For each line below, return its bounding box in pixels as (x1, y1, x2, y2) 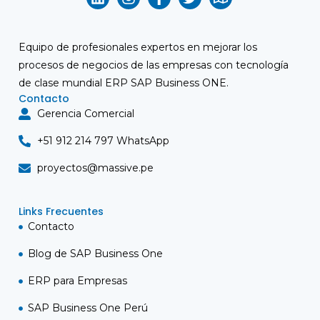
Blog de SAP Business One (27, 247, 163, 260)
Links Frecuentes (19, 204, 104, 219)
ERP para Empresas (27, 274, 127, 287)
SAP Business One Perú (27, 301, 148, 314)
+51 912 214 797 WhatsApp (37, 134, 170, 147)
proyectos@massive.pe (37, 161, 154, 174)
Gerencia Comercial (37, 107, 135, 120)
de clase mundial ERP (19, 76, 131, 89)
